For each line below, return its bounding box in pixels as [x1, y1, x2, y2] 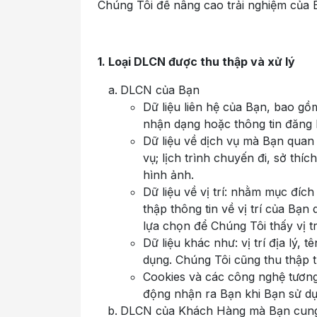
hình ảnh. [143, 168, 194, 182]
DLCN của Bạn [120, 83, 200, 97]
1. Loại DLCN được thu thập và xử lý [98, 54, 295, 69]
